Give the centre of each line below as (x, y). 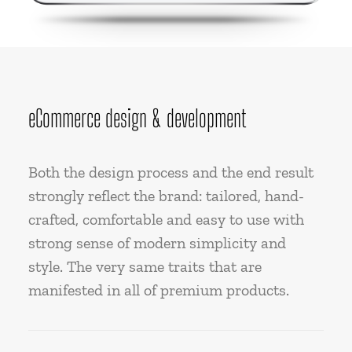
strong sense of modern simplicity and (157, 243)
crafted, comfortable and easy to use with (166, 219)
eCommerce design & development (137, 118)
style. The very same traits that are (145, 266)
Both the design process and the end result (171, 172)
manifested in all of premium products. (159, 290)
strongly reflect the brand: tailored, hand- (166, 196)
